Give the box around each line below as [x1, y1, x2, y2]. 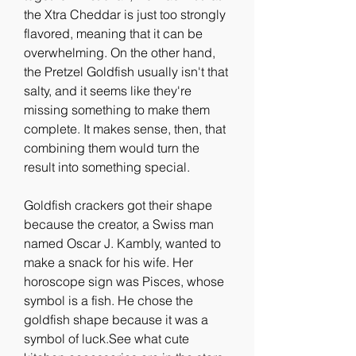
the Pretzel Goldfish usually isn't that [24, 64, 228, 79]
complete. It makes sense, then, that [24, 121, 226, 137]
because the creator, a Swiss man [24, 216, 214, 232]
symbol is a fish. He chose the [24, 292, 193, 308]
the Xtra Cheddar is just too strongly [24, 6, 226, 22]
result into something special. [24, 159, 190, 175]
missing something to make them [24, 102, 210, 118]
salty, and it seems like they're [24, 83, 192, 99]
